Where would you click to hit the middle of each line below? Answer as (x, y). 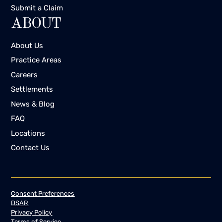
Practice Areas (36, 60)
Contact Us (30, 148)
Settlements (32, 89)
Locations (28, 133)
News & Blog (33, 104)
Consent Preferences (43, 194)
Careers (25, 75)
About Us (27, 45)
